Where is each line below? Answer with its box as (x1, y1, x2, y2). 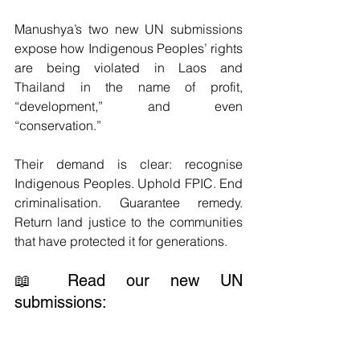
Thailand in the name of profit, (14, 79, 243, 95)
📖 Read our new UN (14, 271, 243, 290)
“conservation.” (14, 117, 101, 133)
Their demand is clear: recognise (14, 156, 243, 172)
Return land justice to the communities (14, 214, 243, 230)
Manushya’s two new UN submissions (14, 21, 243, 37)
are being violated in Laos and (14, 59, 243, 76)
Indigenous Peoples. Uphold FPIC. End (14, 175, 243, 191)
